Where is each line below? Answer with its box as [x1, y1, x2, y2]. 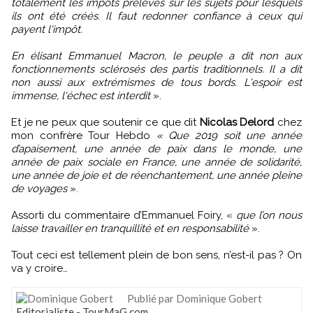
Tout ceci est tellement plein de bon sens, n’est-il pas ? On [11, 249, 302, 261]
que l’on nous [236, 209, 302, 221]
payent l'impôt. [11, 23, 82, 36]
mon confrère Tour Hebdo [11, 129, 156, 142]
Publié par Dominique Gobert [134, 292, 262, 305]
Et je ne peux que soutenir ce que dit [11, 116, 200, 129]
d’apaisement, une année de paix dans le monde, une [11, 143, 302, 155]
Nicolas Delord [199, 116, 275, 129]
